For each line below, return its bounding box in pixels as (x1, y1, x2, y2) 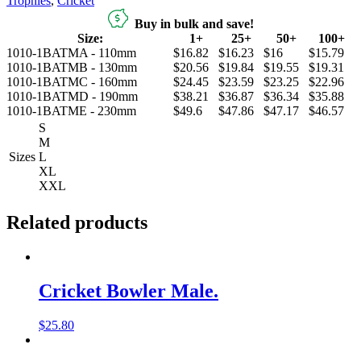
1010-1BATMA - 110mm (6, 46, 136, 60)
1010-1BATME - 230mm (6, 104, 136, 118)
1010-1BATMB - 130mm (6, 60, 137, 75)
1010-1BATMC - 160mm (6, 75, 137, 89)
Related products (6, 212, 147, 234)
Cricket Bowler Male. (39, 280, 218, 302)
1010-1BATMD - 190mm (6, 89, 138, 104)
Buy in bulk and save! (127, 17, 254, 31)
